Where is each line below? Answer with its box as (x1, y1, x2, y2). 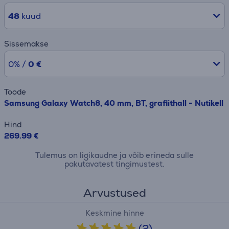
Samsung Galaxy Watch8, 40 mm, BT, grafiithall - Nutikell (4, 98, 223, 108)
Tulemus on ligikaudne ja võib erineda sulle (35, 150, 194, 160)
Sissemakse (4, 39, 49, 49)
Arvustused (83, 186, 146, 200)
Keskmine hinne (85, 208, 144, 218)
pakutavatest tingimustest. (64, 159, 165, 169)
